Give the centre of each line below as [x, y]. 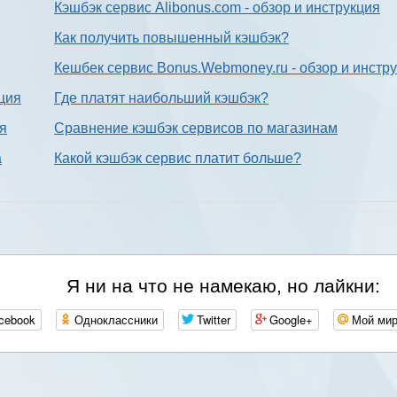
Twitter [214, 320]
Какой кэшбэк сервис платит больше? [178, 159]
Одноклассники [116, 320]
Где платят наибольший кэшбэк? [161, 98]
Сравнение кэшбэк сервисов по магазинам [196, 128]
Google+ [291, 320]
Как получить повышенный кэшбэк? [171, 38]
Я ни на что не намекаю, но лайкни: [223, 286]
